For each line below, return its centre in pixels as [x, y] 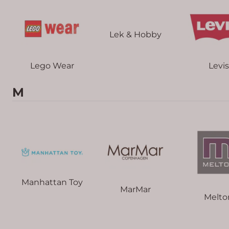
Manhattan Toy [52, 182]
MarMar [135, 189]
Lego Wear [52, 65]
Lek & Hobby [135, 35]
